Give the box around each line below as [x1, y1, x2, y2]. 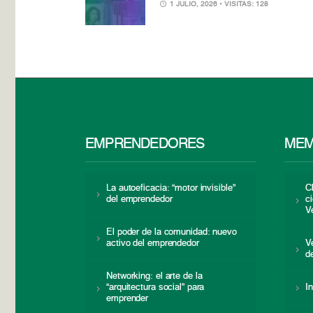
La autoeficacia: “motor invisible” [106, 184, 235, 194]
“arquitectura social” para [106, 283, 205, 293]
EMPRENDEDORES [85, 138, 205, 152]
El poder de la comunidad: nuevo [106, 228, 237, 238]
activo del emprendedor [106, 239, 199, 249]
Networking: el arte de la [106, 272, 203, 282]
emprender [106, 294, 149, 304]
